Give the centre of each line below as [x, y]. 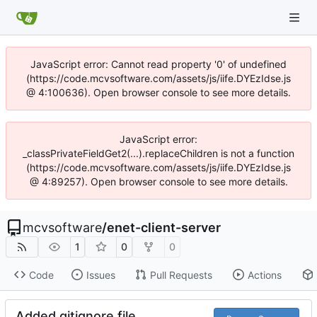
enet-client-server [164, 227]
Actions [264, 275]
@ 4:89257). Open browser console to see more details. [158, 181]
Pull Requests [181, 275]
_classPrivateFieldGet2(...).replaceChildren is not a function [158, 153]
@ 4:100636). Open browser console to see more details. [158, 92]
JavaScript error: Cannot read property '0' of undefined [158, 64]
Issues [100, 275]
